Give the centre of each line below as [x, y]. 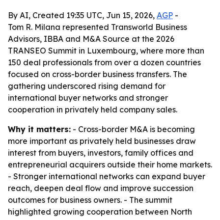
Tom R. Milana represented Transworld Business [97, 27]
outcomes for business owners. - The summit [90, 200]
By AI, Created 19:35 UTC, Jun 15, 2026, [82, 15]
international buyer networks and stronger [88, 98]
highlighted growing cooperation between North [100, 212]
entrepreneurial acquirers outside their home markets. [110, 165]
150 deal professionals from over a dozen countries [104, 62]
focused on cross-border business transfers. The [97, 74]
